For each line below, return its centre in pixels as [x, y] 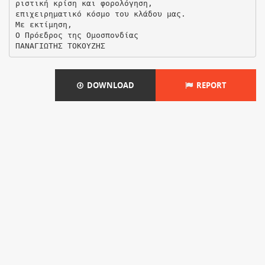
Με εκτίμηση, [43, 24]
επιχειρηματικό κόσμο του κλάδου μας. [100, 14]
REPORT [210, 85]
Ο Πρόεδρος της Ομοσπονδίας [77, 35]
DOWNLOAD [109, 85]
